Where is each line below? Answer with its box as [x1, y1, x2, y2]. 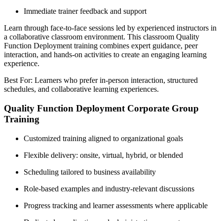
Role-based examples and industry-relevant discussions [24, 184, 194, 193]
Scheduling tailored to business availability [24, 167, 156, 176]
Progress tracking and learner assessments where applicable [24, 201, 208, 210]
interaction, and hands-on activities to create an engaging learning [4, 50, 207, 59]
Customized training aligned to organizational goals [24, 134, 183, 143]
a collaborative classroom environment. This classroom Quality [4, 33, 199, 41]
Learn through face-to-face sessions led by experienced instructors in [4, 24, 217, 33]
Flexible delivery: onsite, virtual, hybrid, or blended [24, 150, 183, 159]
